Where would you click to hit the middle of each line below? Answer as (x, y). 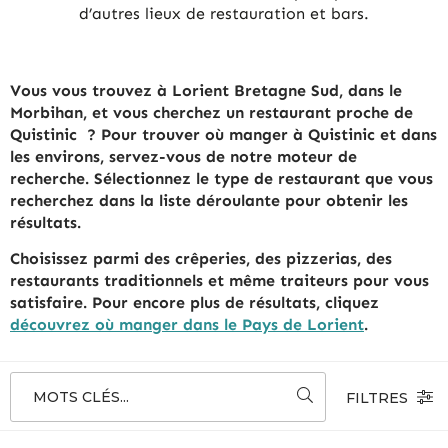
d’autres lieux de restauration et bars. (224, 13)
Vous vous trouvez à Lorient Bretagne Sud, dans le (206, 91)
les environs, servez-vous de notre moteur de (183, 157)
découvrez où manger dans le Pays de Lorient (187, 325)
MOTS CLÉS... (81, 396)
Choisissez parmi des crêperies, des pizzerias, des (201, 259)
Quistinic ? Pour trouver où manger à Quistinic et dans (223, 135)
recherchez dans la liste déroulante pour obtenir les (209, 201)
